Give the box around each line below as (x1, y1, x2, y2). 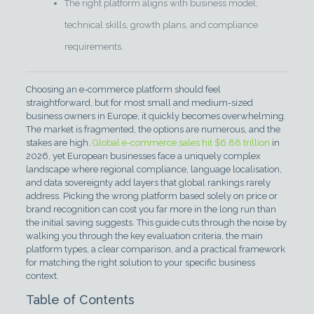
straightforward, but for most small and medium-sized (25, 97, 253, 108)
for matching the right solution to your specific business (25, 257, 255, 268)
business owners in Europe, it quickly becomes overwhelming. (25, 111, 286, 121)
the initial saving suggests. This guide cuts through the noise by (25, 217, 287, 228)
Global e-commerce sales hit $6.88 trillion (92, 137, 270, 148)
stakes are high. (25, 137, 93, 148)
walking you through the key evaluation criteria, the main (25, 231, 263, 241)
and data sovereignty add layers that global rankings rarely (25, 177, 271, 188)
